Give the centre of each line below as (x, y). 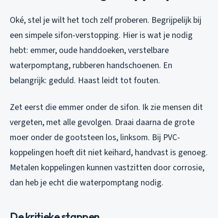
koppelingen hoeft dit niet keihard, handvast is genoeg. (109, 152)
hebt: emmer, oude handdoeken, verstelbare (89, 50)
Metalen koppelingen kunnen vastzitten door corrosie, (107, 167)
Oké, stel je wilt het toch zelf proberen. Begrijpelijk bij (106, 20)
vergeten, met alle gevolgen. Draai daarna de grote (102, 122)
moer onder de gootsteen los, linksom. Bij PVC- (95, 137)
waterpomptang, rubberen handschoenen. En (91, 65)
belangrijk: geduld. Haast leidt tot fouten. (85, 80)
